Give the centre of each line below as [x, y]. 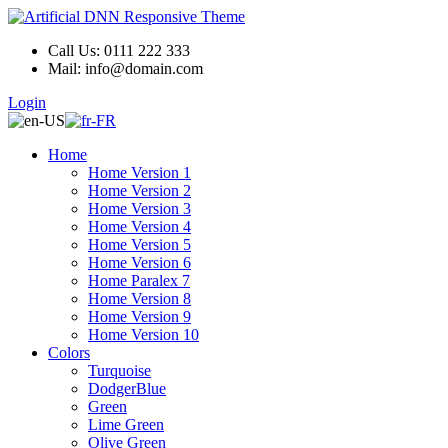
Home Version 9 [139, 316]
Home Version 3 [139, 208]
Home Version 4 [139, 226]
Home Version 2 [139, 190]
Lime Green [126, 424]
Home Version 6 [139, 262]
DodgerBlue [127, 388]
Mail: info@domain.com [125, 68]
